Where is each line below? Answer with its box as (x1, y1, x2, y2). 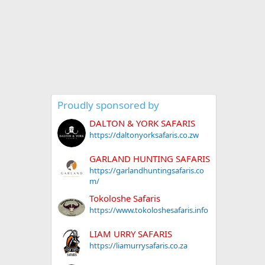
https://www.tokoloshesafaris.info (89, 204, 208, 215)
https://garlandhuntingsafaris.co (89, 165, 204, 176)
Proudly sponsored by (57, 98, 159, 112)
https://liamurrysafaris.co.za (89, 240, 188, 251)
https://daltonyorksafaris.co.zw (89, 130, 199, 141)
